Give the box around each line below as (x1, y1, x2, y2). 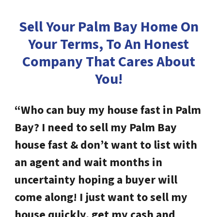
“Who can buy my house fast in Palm (15, 102, 201, 119)
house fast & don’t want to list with (15, 137, 197, 154)
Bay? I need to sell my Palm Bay (15, 119, 177, 137)
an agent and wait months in (15, 154, 162, 171)
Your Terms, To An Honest (28, 34, 189, 55)
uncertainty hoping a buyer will (15, 171, 177, 189)
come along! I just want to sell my (15, 189, 187, 206)
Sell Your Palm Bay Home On (18, 16, 199, 38)
